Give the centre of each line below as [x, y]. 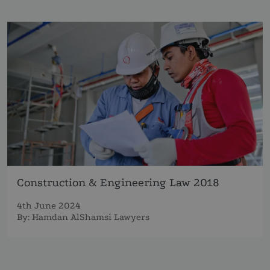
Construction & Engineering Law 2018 [118, 182]
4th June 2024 [49, 205]
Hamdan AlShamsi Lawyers [91, 217]
